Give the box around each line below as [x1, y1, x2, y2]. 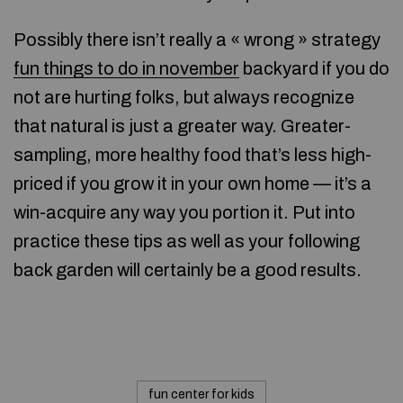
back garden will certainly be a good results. [13, 260, 362, 280]
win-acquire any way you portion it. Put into [13, 202, 355, 222]
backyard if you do [239, 58, 390, 78]
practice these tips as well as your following [13, 231, 360, 251]
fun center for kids [148, 388, 255, 401]
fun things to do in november [13, 58, 239, 78]
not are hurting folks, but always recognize [13, 87, 354, 107]
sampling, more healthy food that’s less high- [13, 145, 372, 165]
